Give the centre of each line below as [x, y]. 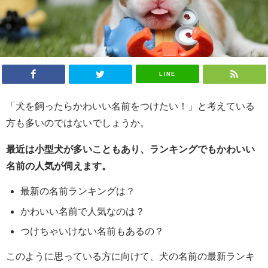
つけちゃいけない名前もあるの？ [92, 231]
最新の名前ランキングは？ [78, 191]
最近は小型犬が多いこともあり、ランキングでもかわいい [130, 149]
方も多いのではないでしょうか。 [78, 122]
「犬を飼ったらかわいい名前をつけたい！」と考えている [130, 106]
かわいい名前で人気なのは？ [83, 211]
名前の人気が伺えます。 [59, 165]
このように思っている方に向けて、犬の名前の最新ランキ [130, 256]
